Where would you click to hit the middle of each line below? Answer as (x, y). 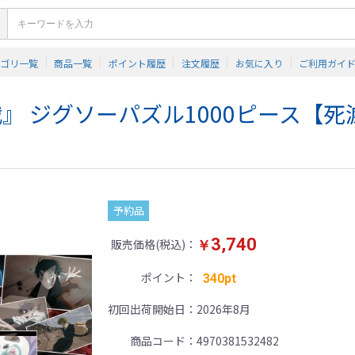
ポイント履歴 (137, 63)
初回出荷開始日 (147, 309)
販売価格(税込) (149, 244)
